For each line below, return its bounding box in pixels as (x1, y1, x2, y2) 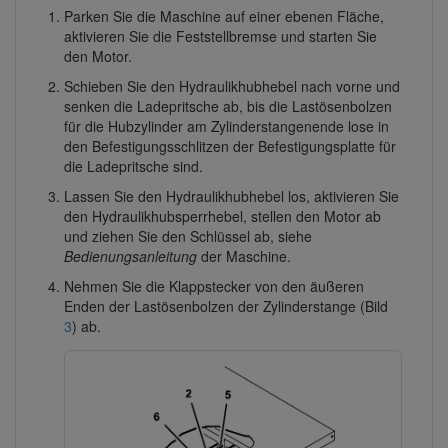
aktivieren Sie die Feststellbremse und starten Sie (63, 25, 377, 46)
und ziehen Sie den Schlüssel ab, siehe (63, 225, 312, 246)
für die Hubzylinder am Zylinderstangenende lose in (63, 115, 389, 136)
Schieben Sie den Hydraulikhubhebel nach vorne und (63, 75, 400, 96)
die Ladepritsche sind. (63, 155, 203, 176)
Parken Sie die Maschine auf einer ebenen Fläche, (63, 5, 384, 26)
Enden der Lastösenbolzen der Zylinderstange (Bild (63, 295, 388, 316)
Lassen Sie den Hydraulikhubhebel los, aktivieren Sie (63, 185, 399, 206)
